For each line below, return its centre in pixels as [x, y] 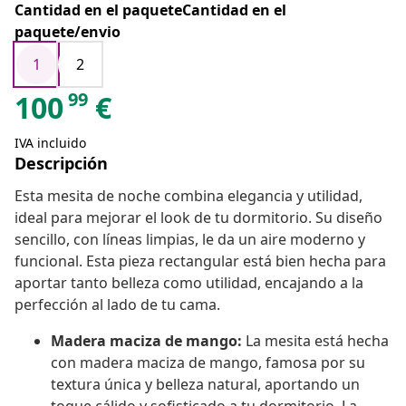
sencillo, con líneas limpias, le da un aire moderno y [190, 240]
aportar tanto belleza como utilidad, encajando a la [189, 283]
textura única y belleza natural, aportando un [205, 385]
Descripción [61, 164]
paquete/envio [68, 32]
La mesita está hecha [315, 341]
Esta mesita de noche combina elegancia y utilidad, [188, 196]
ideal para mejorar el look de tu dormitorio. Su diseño [198, 218]
